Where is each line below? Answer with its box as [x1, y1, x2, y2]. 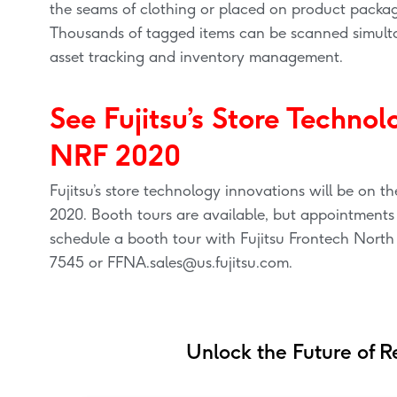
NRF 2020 [50, 138, 182, 173]
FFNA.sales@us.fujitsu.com [107, 253, 290, 271]
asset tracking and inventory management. [50, 48, 344, 66]
